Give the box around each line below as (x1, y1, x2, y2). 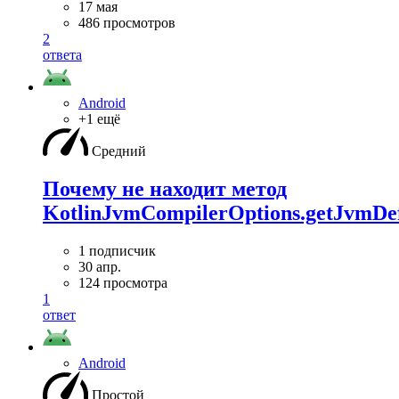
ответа (43, 47, 82, 63)
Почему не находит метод (43, 177, 287, 201)
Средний (92, 143, 146, 159)
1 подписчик (78, 243, 156, 259)
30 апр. (78, 259, 121, 275)
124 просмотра (78, 275, 167, 291)
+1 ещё (78, 111, 120, 127)
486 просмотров (78, 15, 175, 31)
